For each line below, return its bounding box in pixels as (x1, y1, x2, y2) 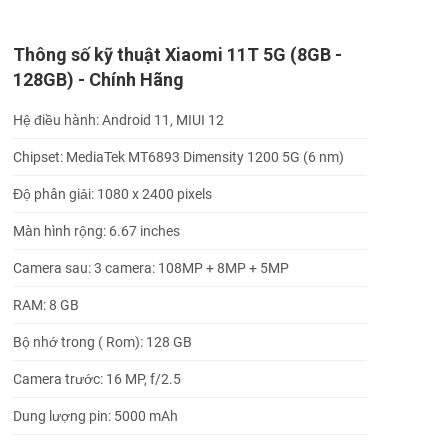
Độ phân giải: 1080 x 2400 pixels (13, 185, 212, 202)
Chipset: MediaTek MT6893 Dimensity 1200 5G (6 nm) (13, 148, 344, 165)
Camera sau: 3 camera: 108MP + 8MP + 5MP (13, 259, 289, 276)
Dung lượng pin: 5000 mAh (13, 407, 178, 424)
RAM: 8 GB (13, 296, 79, 313)
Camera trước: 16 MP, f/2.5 (13, 370, 181, 387)
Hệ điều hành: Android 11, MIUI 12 (13, 111, 224, 128)
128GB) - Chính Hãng (13, 68, 184, 90)
